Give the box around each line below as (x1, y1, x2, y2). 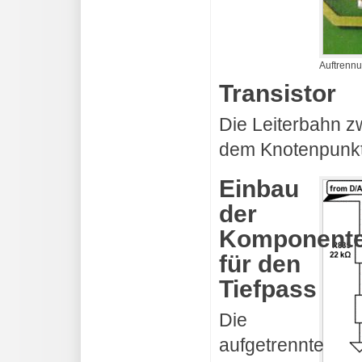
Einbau (219, 175, 299, 203)
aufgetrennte (219, 335, 324, 356)
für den (219, 250, 301, 278)
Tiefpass (219, 276, 317, 303)
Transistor (219, 80, 336, 107)
